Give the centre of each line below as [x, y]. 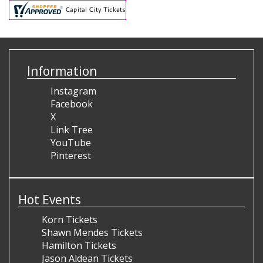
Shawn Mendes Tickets [92, 232]
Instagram [73, 91]
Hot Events [50, 200]
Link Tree [72, 130]
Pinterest [71, 156]
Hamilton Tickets [79, 245]
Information [62, 71]
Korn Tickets [70, 220]
